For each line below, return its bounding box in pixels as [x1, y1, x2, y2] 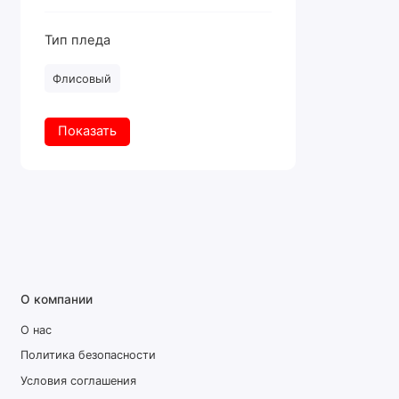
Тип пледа [45, 32, 111, 49]
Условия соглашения [20, 374, 136, 388]
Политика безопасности [20, 348, 156, 362]
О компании [20, 292, 93, 307]
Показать [57, 123, 117, 140]
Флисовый [53, 71, 112, 85]
